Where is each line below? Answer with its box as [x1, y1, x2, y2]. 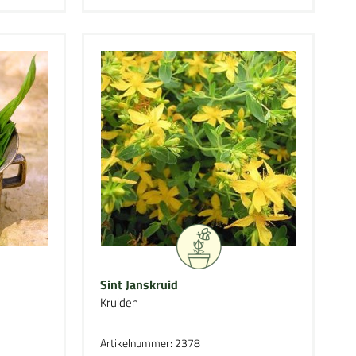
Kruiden [100, 293, 139, 311]
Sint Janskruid [100, 275, 179, 294]
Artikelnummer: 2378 [100, 335, 201, 351]
